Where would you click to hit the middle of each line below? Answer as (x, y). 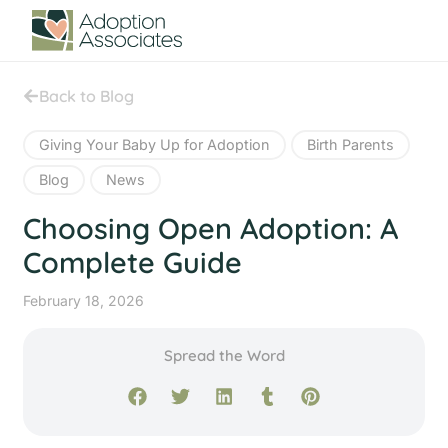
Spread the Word (224, 355)
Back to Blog (87, 95)
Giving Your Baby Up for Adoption (155, 144)
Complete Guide (133, 261)
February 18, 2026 (84, 300)
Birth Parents (351, 144)
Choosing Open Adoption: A (211, 227)
